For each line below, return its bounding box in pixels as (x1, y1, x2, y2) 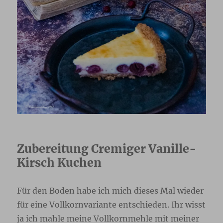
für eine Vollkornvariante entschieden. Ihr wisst (17, 199, 206, 210)
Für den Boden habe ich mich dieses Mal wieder (17, 185, 204, 196)
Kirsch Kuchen (17, 155, 102, 170)
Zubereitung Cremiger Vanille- (17, 141, 197, 156)
